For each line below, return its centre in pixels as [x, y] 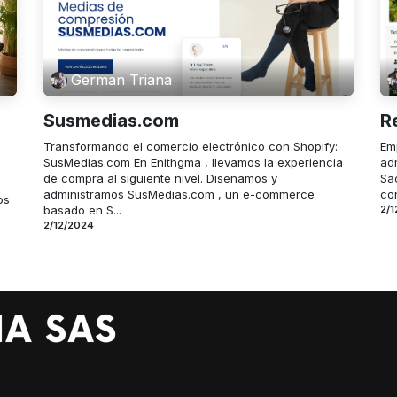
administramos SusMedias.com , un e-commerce [179, 194]
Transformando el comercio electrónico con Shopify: [191, 146]
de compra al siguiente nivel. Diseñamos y [160, 178]
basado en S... [82, 210]
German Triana [122, 80]
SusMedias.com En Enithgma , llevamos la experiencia [193, 162]
